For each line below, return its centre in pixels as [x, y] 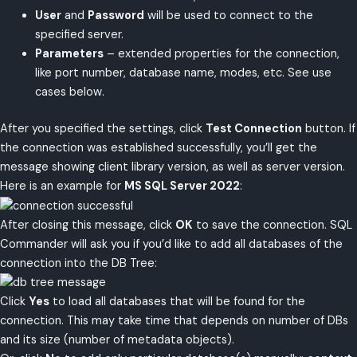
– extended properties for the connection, [221, 54]
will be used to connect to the [228, 16]
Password [116, 16]
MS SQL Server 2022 [182, 186]
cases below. [69, 92]
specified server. [79, 35]
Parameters [69, 54]
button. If [329, 129]
